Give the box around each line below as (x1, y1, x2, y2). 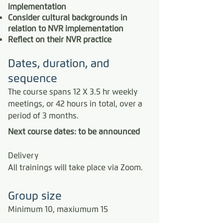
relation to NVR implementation (8, 24, 123, 33)
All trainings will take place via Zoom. (8, 163, 145, 172)
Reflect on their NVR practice (8, 35, 113, 44)
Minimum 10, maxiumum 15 (8, 205, 110, 214)
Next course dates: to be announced (8, 127, 140, 136)
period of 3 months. (8, 111, 79, 120)
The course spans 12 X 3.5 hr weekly (8, 87, 137, 97)
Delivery (8, 151, 38, 160)
